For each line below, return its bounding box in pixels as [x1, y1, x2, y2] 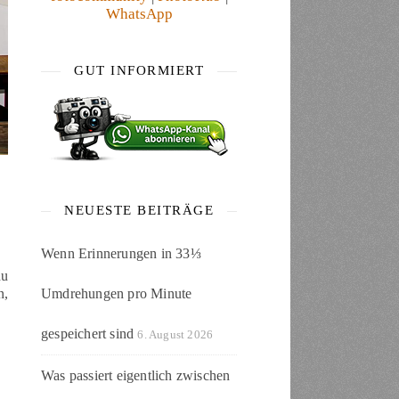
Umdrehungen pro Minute [41, 286, 192, 301]
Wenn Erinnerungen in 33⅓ [41, 246, 201, 261]
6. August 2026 [137, 328, 214, 341]
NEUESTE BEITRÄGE [64, 203, 214, 217]
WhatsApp [105, 5, 173, 22]
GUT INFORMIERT [74, 63, 204, 77]
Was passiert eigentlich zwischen [41, 368, 231, 383]
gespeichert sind [41, 326, 134, 341]
